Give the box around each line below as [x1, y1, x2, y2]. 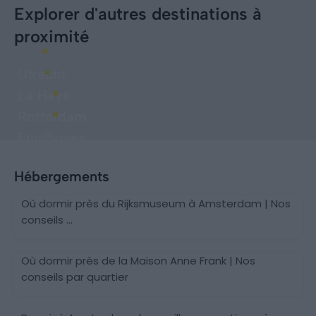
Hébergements [14, 167, 109, 185]
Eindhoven [18, 128, 86, 146]
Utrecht [18, 65, 66, 83]
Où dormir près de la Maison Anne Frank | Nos [21, 253, 255, 268]
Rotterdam [18, 107, 87, 125]
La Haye [18, 86, 71, 104]
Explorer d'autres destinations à [14, 3, 262, 24]
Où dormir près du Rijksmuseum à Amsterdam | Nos [21, 195, 291, 211]
